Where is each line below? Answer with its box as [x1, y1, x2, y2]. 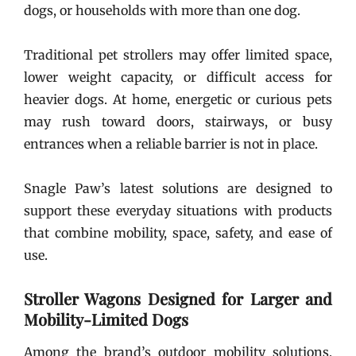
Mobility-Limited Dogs [24, 308, 188, 330]
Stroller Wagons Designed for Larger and [24, 287, 332, 309]
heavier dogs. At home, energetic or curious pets [24, 91, 332, 107]
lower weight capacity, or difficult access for [24, 68, 332, 85]
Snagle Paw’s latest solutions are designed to [24, 180, 332, 196]
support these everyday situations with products [24, 202, 332, 219]
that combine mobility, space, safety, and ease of [24, 224, 332, 241]
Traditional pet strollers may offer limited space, [24, 46, 332, 63]
